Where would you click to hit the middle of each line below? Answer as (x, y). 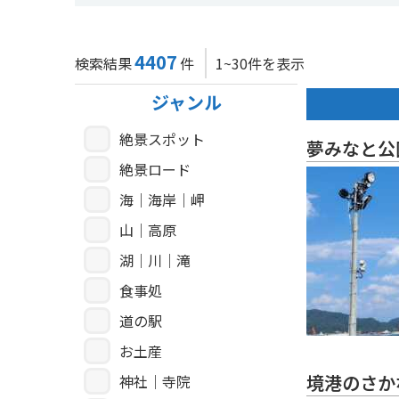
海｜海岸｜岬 (162, 200)
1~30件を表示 (260, 64)
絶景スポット (162, 139)
